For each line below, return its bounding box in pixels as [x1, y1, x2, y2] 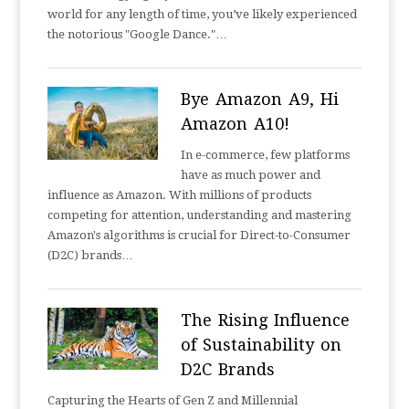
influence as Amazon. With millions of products [47, 188, 312, 202]
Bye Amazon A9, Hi [180, 89, 339, 109]
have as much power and [180, 168, 320, 182]
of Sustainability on [180, 335, 341, 354]
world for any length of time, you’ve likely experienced [47, 7, 358, 21]
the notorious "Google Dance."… [47, 27, 228, 41]
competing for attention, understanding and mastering [47, 208, 352, 222]
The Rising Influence [180, 310, 350, 330]
